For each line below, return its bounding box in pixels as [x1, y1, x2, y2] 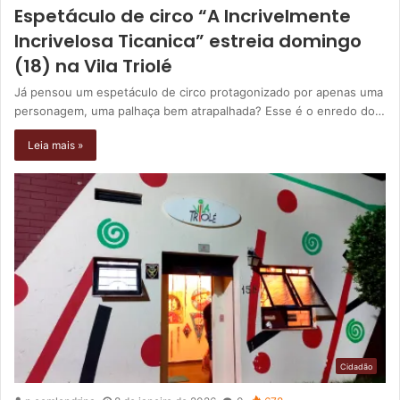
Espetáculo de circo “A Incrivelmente [14, 4, 351, 29]
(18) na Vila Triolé [14, 54, 172, 79]
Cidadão [340, 361, 372, 371]
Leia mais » [28, 138, 83, 153]
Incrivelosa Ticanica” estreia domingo [14, 29, 362, 54]
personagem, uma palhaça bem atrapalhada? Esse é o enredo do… [14, 104, 385, 119]
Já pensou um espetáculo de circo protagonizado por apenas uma [14, 85, 383, 100]
